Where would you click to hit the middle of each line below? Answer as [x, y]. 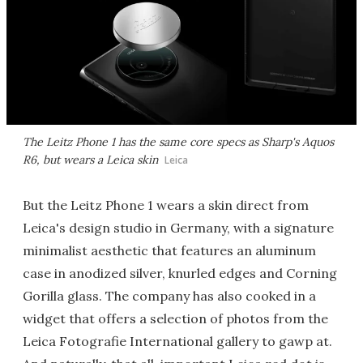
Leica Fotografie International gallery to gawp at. [177, 342]
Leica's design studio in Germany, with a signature [178, 228]
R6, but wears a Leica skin [90, 160]
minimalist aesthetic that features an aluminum [169, 251]
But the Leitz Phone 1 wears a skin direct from [166, 205]
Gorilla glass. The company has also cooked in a [169, 296]
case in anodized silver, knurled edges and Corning [180, 273]
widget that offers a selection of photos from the [175, 319]
